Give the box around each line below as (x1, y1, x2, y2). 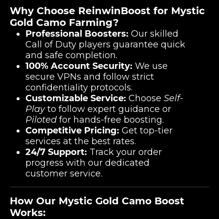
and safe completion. (25, 50, 117, 61)
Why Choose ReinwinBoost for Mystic (10, 5, 205, 17)
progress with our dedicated (25, 157, 150, 168)
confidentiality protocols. (25, 82, 132, 93)
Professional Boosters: (25, 28, 129, 39)
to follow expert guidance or (45, 104, 171, 114)
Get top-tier (119, 125, 173, 136)
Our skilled (129, 28, 178, 39)
